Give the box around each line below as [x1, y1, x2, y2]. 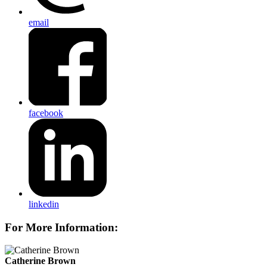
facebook [29, 108, 63, 119]
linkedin [29, 198, 59, 209]
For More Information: [5, 221, 118, 234]
